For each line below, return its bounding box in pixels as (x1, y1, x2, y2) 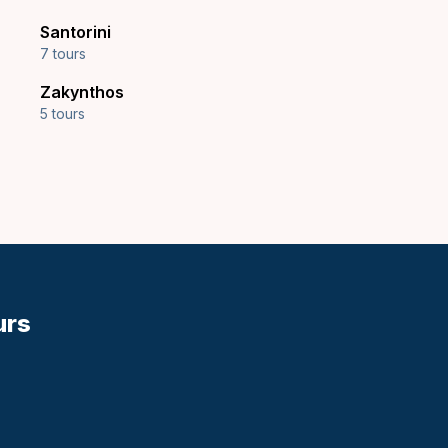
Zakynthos (40, 82, 124, 102)
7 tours (40, 45, 86, 62)
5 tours (40, 105, 85, 122)
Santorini (40, 22, 111, 42)
